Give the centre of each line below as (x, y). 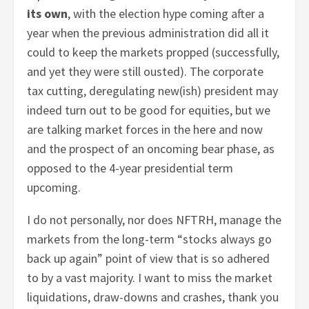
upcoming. (54, 187)
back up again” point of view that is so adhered (149, 258)
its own (48, 13)
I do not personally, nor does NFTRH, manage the (154, 219)
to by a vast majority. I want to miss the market (150, 277)
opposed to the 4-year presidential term (130, 168)
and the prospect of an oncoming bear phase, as (151, 148)
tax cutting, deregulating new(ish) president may (153, 90)
